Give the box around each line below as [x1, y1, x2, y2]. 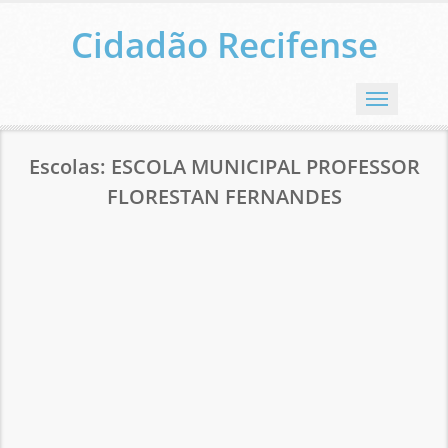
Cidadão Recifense [70, 21, 378, 68]
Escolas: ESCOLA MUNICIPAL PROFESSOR [28, 153, 420, 180]
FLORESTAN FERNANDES [106, 183, 342, 210]
